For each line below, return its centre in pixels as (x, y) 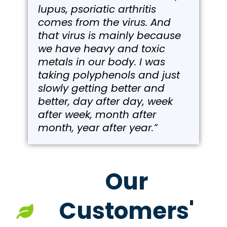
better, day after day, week (105, 102)
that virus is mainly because (109, 36)
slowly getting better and (101, 88)
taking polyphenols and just (109, 75)
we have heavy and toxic (102, 49)
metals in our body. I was (102, 62)
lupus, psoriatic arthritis (97, 9)
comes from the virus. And (104, 23)
